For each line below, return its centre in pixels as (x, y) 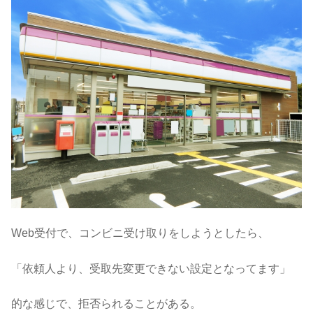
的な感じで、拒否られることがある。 (106, 303)
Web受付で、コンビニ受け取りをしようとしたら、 (140, 233)
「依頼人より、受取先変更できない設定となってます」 (151, 268)
